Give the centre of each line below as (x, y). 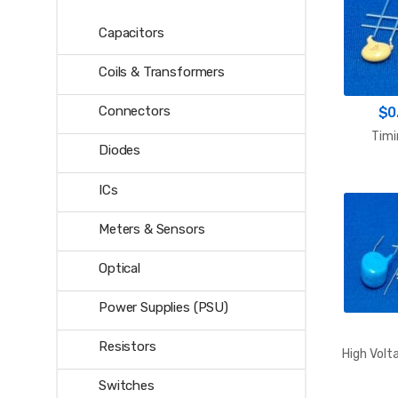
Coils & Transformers (161, 72)
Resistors (127, 347)
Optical (119, 268)
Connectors (134, 111)
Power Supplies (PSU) (163, 308)
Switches (126, 386)
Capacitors (131, 32)
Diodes (119, 151)
